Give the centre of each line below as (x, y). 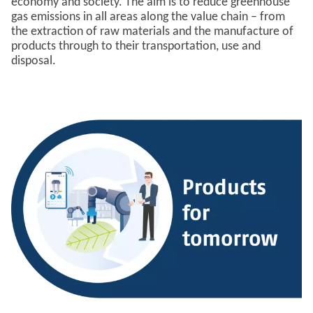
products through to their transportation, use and (136, 46)
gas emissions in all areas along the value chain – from (148, 17)
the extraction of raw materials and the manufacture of (152, 32)
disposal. (34, 61)
